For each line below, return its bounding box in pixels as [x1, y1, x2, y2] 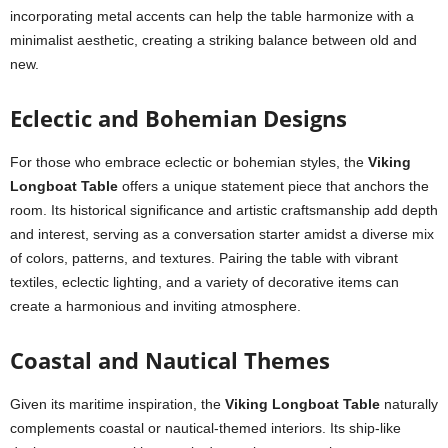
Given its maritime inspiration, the [10, 396, 225, 412]
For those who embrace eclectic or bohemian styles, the [10, 154, 368, 170]
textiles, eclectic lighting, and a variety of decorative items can [10, 274, 399, 290]
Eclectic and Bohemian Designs [10, 103, 347, 133]
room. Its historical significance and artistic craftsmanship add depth [10, 202, 438, 218]
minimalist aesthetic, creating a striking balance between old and [10, 32, 417, 48]
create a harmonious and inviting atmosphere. [10, 298, 301, 314]
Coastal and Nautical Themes [10, 345, 330, 375]
